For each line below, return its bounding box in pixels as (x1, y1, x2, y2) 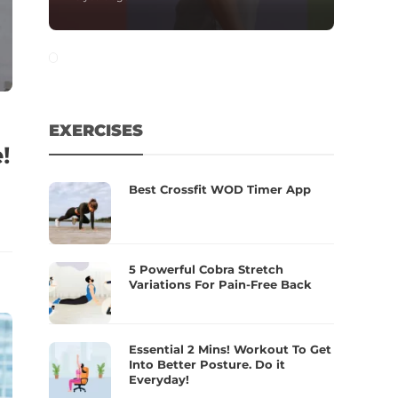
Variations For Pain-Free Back (129, 276, 313, 291)
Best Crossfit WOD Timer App (129, 181, 312, 196)
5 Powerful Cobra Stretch (129, 261, 284, 276)
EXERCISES (49, 120, 144, 140)
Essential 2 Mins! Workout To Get (129, 341, 332, 356)
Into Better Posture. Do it (129, 356, 286, 371)
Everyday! (129, 371, 190, 386)
